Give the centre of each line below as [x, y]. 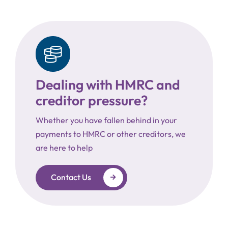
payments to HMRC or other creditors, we [110, 134]
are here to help [64, 147]
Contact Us [71, 177]
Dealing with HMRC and [108, 84]
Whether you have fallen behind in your [106, 120]
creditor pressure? [91, 100]
